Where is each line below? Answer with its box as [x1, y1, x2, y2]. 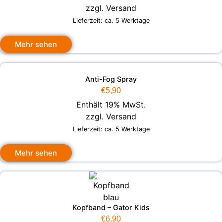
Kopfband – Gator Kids [72, 203, 150, 212]
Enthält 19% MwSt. [76, 100, 146, 110]
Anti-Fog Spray [85, 75, 137, 84]
